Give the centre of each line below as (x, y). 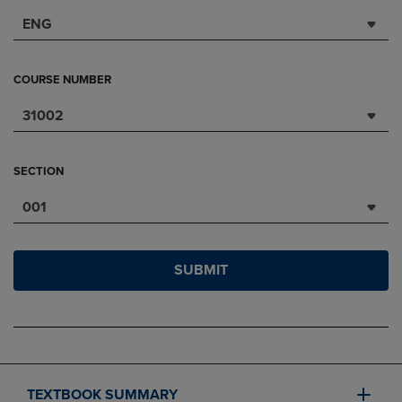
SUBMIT (201, 271)
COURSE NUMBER (62, 80)
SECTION (39, 172)
